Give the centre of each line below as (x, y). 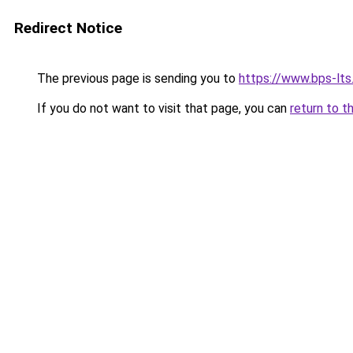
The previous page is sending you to (136, 78)
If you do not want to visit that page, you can (162, 108)
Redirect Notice (68, 28)
